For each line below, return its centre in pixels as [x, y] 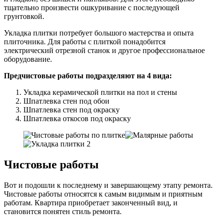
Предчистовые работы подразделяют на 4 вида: [88, 76]
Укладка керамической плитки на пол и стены [100, 92]
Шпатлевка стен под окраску [72, 110]
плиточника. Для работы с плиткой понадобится [85, 42]
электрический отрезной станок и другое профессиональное [104, 51]
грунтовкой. [24, 17]
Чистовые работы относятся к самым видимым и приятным [103, 194]
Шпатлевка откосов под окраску [77, 119]
